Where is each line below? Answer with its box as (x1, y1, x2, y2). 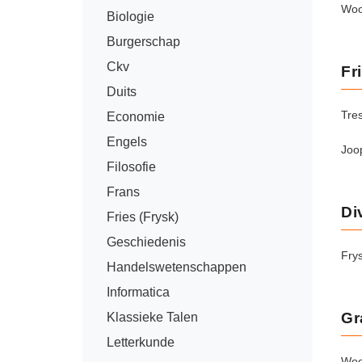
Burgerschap (107, 35, 180, 48)
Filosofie (107, 160, 156, 174)
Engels (107, 135, 147, 149)
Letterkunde (107, 335, 175, 349)
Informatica (107, 285, 170, 299)
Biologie (107, 10, 154, 23)
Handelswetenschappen (107, 260, 246, 274)
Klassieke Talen (107, 310, 198, 324)
